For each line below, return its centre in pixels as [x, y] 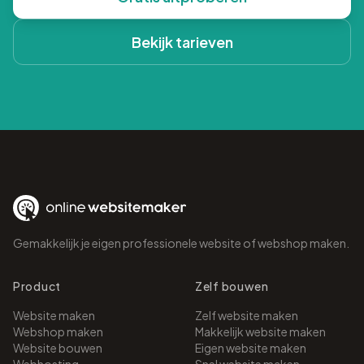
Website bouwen [58, 348]
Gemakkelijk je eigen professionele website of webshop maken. [181, 243]
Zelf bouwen [232, 286]
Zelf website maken [247, 315]
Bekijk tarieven [182, 42]
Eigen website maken [251, 348]
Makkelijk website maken [260, 331]
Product [37, 286]
